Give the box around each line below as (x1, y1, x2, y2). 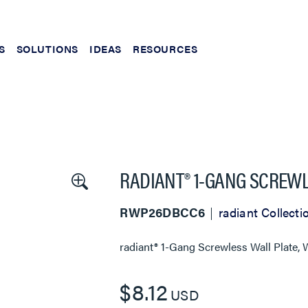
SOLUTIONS (16, 41, 79, 56)
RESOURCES (133, 41, 198, 56)
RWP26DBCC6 (120, 203, 206, 221)
